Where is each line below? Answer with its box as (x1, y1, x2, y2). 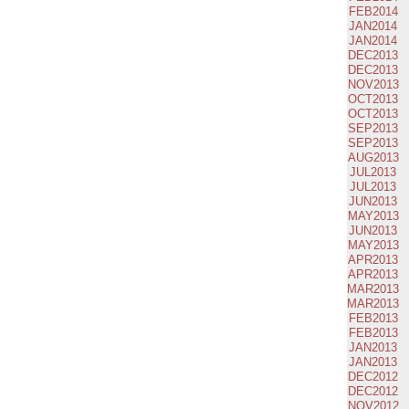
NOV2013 (347, 78, 399, 92)
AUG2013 (347, 151, 399, 165)
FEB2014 (348, 5, 398, 19)
